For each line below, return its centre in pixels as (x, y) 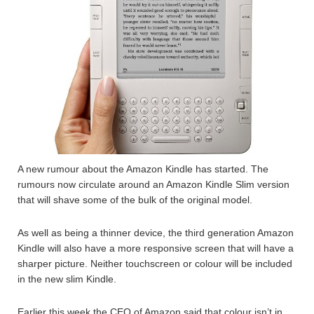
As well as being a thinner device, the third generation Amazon (156, 233)
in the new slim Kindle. (67, 279)
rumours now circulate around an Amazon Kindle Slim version (153, 185)
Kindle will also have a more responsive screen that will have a (156, 248)
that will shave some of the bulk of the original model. (135, 200)
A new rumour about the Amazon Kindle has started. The (143, 169)
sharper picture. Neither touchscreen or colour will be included (155, 264)
